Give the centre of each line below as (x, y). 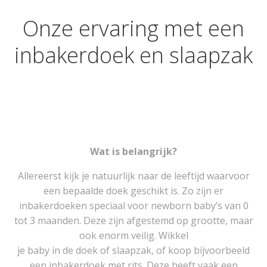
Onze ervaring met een (133, 28)
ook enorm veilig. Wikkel (133, 235)
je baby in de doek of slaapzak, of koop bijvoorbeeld (133, 250)
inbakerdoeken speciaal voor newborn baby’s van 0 (133, 205)
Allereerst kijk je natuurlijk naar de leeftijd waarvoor (133, 176)
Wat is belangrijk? (133, 151)
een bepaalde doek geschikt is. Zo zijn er (133, 190)
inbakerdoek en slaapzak (133, 55)
